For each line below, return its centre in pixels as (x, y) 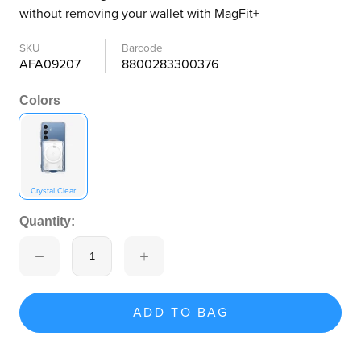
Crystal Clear (53, 191)
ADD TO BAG (180, 313)
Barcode (142, 48)
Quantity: (47, 221)
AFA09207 (50, 64)
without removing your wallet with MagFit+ (139, 14)
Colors (40, 100)
